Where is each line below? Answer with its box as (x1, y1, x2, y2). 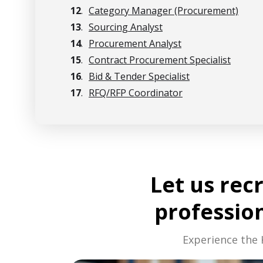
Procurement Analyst (89, 37, 181, 50)
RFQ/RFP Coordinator (89, 86, 183, 99)
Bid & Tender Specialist (89, 70, 190, 83)
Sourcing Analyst (89, 21, 163, 33)
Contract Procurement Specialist (89, 53, 231, 66)
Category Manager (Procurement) (89, 4, 238, 17)
